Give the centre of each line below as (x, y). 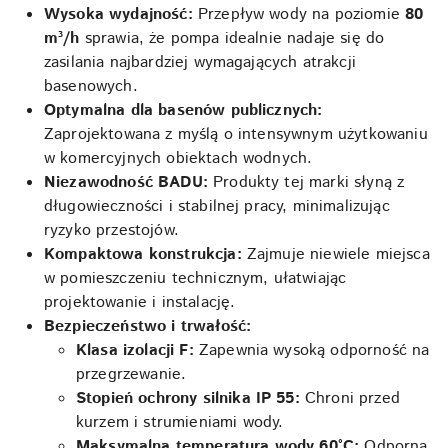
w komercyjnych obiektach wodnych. (178, 158)
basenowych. (91, 86)
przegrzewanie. (131, 374)
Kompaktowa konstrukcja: (143, 254)
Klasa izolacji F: (135, 350)
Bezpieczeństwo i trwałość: (148, 326)
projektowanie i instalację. (140, 302)
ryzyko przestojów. (111, 230)
